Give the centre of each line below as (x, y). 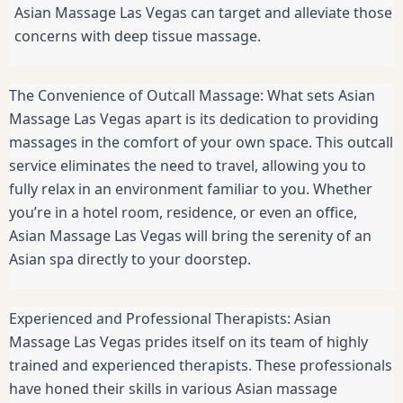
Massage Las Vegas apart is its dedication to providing (194, 119)
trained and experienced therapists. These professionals (201, 366)
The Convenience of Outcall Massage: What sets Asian (192, 96)
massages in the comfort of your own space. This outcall (201, 143)
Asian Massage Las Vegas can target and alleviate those (203, 13)
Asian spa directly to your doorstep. (130, 260)
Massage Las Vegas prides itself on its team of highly (188, 342)
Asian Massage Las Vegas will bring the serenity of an (190, 236)
